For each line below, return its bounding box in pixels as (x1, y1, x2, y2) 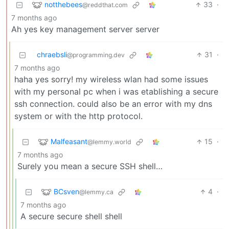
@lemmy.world (87, 138, 131, 146)
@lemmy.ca (79, 188, 113, 196)
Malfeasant (51, 136, 87, 146)
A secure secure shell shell (20, 211, 122, 222)
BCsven (54, 187, 79, 196)
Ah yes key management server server (11, 24, 159, 35)
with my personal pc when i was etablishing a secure (14, 86, 218, 97)
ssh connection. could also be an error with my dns (14, 99, 212, 109)
